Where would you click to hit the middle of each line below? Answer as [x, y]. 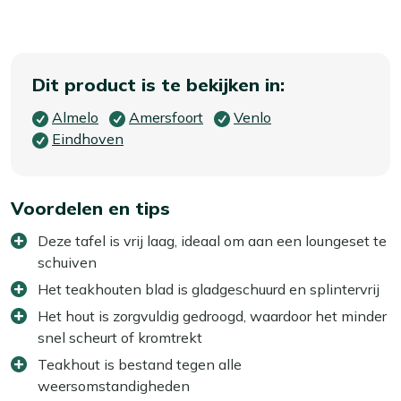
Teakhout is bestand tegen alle [140, 364]
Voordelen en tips [90, 208]
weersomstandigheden [114, 385]
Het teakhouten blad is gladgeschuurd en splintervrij [209, 289]
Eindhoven [88, 138]
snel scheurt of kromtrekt [120, 337]
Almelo [75, 117]
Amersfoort [166, 117]
